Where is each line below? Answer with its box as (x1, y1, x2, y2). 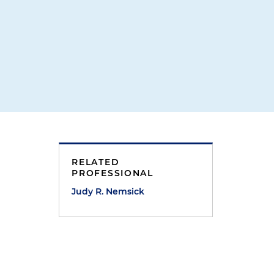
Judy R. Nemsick (72, 186, 145, 197)
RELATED (72, 157, 120, 168)
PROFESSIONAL (72, 168, 154, 179)
